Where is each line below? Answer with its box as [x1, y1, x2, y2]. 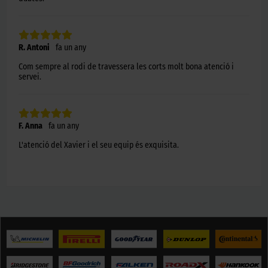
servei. [19, 71, 41, 82]
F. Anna [19, 120, 42, 131]
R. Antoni [19, 42, 50, 53]
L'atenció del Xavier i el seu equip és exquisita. [19, 139, 179, 150]
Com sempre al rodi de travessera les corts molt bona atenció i [19, 61, 234, 72]
